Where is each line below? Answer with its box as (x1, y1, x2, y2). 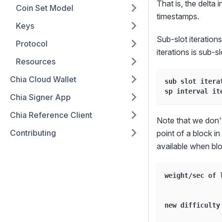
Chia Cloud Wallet (10, 74, 76, 84)
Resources (16, 56, 55, 66)
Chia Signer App (10, 92, 71, 102)
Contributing (10, 128, 56, 138)
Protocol (16, 39, 48, 49)
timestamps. (157, 11, 199, 21)
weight (165, 171, 188, 179)
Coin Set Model (16, 3, 73, 13)
